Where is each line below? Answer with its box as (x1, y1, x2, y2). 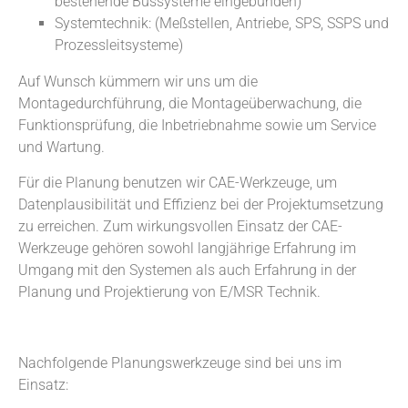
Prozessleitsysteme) (55, 36, 183, 54)
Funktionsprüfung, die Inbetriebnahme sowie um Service (18, 116, 376, 134)
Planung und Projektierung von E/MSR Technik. (18, 282, 324, 301)
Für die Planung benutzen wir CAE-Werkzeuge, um (18, 173, 337, 191)
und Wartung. (18, 138, 105, 156)
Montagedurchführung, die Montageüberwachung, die (18, 94, 362, 112)
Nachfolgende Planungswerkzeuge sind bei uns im (18, 353, 342, 372)
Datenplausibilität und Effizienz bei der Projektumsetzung (18, 195, 383, 213)
